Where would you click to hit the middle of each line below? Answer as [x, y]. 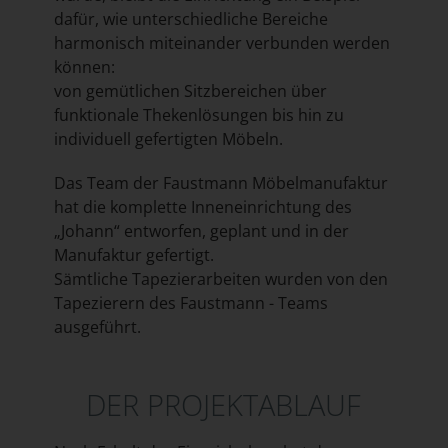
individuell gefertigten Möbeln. [168, 139]
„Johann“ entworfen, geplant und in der [201, 231]
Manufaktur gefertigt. [133, 255]
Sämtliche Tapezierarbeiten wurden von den [220, 279]
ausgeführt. [97, 327]
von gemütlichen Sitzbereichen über [190, 91]
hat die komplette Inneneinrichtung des [202, 207]
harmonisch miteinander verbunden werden [221, 43]
